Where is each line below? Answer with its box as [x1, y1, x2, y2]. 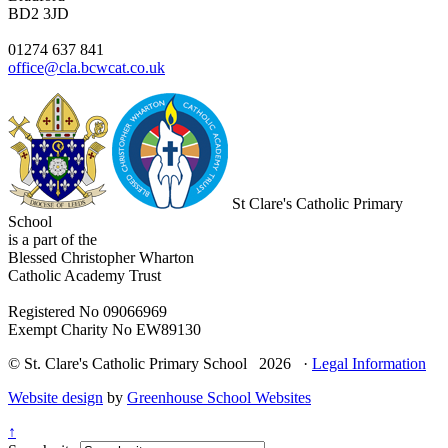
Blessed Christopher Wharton [8, 248, 194, 266]
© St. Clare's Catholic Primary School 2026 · [8, 354, 312, 372]
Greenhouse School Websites [127, 388, 311, 406]
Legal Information [312, 354, 426, 372]
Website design [8, 388, 103, 406]
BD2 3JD [8, 4, 69, 22]
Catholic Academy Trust [8, 266, 161, 284]
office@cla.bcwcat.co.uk [8, 58, 165, 76]
